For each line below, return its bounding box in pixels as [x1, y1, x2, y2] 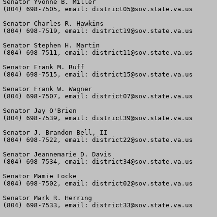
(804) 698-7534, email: [3, 158, 92, 165]
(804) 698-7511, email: [3, 49, 92, 56]
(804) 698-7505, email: [3, 5, 92, 13]
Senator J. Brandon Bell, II [3, 129, 108, 136]
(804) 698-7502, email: [3, 180, 92, 187]
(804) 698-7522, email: [3, 136, 92, 143]
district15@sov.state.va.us [92, 71, 193, 78]
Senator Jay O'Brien [3, 107, 77, 114]
